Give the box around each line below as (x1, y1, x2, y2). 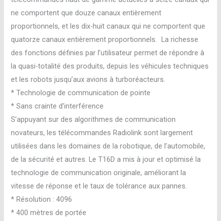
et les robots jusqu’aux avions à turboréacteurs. (11, 74, 166, 84)
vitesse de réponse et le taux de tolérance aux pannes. (11, 181, 187, 190)
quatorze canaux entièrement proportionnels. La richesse (11, 35, 199, 44)
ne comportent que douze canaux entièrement (11, 8, 162, 17)
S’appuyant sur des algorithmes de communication (11, 114, 176, 124)
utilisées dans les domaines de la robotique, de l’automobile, (11, 141, 206, 150)
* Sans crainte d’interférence (11, 101, 104, 110)
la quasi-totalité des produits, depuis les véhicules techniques (11, 61, 209, 71)
